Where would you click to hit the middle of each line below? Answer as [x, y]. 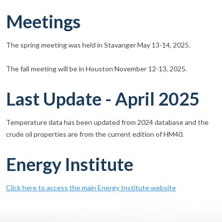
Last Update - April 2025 [103, 99]
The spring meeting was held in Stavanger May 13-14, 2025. [98, 45]
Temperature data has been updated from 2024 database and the [107, 122]
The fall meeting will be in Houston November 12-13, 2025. [96, 69]
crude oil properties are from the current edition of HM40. [95, 134]
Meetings [43, 22]
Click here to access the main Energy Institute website [91, 188]
